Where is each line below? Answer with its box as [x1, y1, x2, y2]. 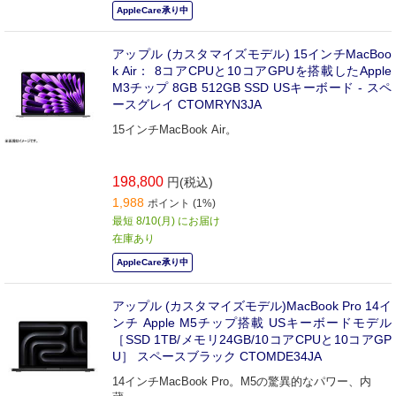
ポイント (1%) [148, 197, 216, 210]
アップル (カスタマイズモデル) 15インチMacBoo [112, 47, 392, 62]
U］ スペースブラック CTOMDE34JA [112, 349, 322, 364]
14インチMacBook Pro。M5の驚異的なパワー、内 [112, 375, 371, 389]
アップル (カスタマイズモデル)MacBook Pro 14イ [112, 299, 392, 314]
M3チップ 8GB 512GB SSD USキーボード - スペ [112, 80, 392, 95]
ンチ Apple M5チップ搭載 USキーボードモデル [112, 316, 392, 331]
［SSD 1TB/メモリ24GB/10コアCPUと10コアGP [112, 332, 392, 347]
